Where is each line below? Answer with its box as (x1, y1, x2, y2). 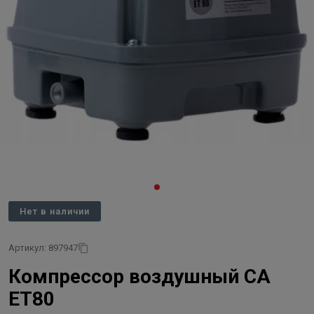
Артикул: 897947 (8, 243, 78, 253)
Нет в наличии (20, 206, 90, 217)
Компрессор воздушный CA (8, 265, 271, 288)
